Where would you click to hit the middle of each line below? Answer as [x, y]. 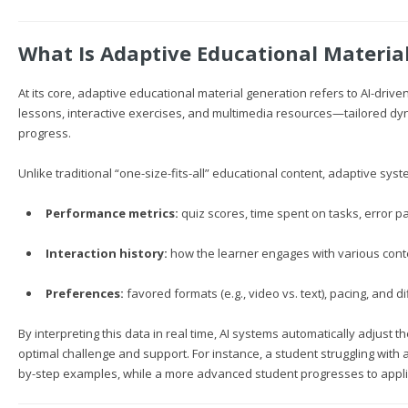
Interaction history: [106, 253]
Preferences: [84, 293]
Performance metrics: [112, 213]
